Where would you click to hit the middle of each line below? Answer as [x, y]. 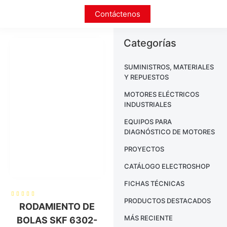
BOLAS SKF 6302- [57, 220]
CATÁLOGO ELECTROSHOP [167, 166]
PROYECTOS [144, 149]
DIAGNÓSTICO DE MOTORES [169, 132]
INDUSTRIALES [148, 104]
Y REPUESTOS [146, 77]
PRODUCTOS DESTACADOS [167, 201]
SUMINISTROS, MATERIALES [169, 67]
